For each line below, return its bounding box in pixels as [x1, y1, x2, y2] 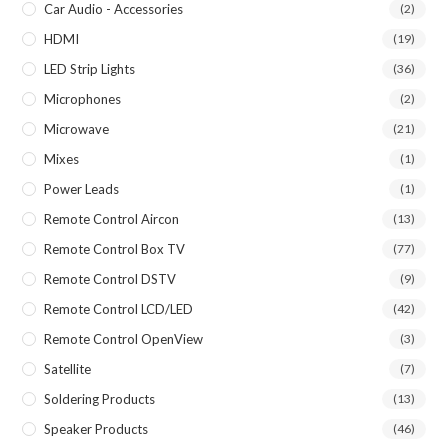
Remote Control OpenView [44, 330, 204, 347]
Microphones [44, 90, 122, 107]
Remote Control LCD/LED [44, 300, 194, 317]
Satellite [44, 360, 92, 377]
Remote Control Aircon [44, 210, 180, 227]
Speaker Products [44, 420, 149, 437]
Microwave [44, 120, 110, 137]
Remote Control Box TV [44, 240, 186, 257]
